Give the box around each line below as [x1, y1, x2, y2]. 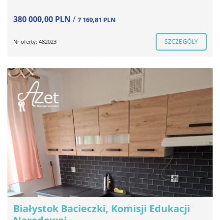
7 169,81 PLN [78, 15, 116, 25]
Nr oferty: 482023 [13, 38, 56, 46]
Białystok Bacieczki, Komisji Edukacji [13, 201, 190, 215]
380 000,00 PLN [13, 14, 73, 25]
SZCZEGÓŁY [165, 37, 198, 46]
